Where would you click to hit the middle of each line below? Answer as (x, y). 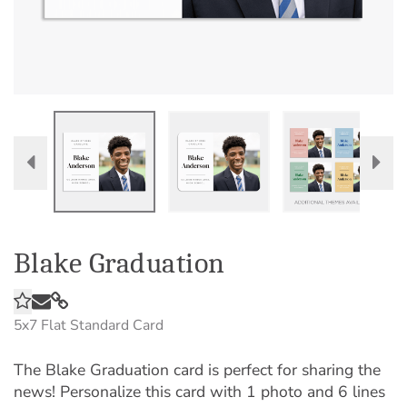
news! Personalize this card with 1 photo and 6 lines (199, 391)
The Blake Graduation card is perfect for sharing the (197, 369)
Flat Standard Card (102, 325)
